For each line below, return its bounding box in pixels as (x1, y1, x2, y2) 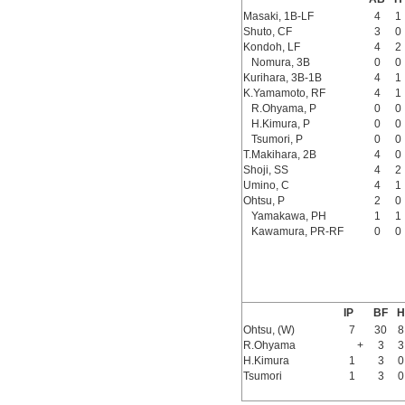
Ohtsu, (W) (243, 324, 296, 336)
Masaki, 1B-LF (243, 10, 315, 23)
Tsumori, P (251, 133, 304, 146)
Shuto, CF (243, 25, 293, 38)
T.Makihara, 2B (243, 148, 317, 161)
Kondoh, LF (243, 41, 301, 53)
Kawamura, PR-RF (251, 225, 344, 238)
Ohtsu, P (243, 194, 286, 207)
